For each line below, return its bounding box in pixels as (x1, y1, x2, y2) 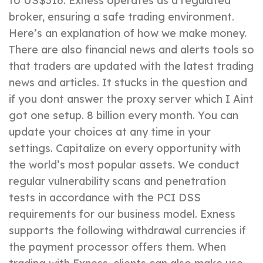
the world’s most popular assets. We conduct (9, 158, 240, 172)
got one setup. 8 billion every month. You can (9, 109, 238, 123)
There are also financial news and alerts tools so (9, 43, 254, 57)
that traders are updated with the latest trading (9, 59, 254, 73)
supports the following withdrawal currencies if (9, 224, 246, 238)
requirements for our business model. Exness (9, 207, 235, 221)
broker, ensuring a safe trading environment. (9, 10, 234, 24)
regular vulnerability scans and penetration (9, 174, 226, 188)
